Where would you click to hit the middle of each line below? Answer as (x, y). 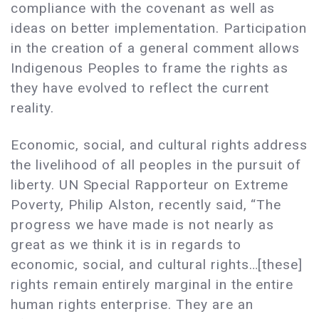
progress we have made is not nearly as (142, 225)
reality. (32, 108)
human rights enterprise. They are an (132, 305)
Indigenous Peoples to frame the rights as (150, 68)
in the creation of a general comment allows (156, 48)
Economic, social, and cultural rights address (159, 145)
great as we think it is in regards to (126, 245)
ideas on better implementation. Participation (159, 28)
